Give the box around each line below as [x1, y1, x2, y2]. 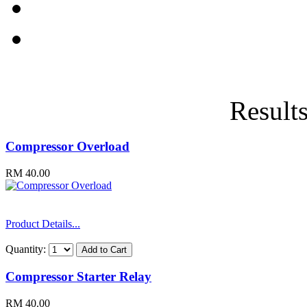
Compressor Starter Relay [5, 269, 151, 284]
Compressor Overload [5, 139, 130, 154]
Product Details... [5, 217, 80, 230]
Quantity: [5, 243, 49, 255]
